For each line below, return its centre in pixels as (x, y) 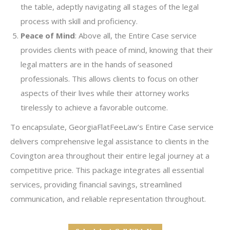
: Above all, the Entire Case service (136, 35)
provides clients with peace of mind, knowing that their (117, 50)
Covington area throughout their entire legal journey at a (110, 156)
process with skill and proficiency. (79, 21)
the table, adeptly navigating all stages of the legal (110, 7)
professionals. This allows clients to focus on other (110, 79)
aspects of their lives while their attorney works (105, 93)
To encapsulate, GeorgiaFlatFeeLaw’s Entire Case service (112, 127)
